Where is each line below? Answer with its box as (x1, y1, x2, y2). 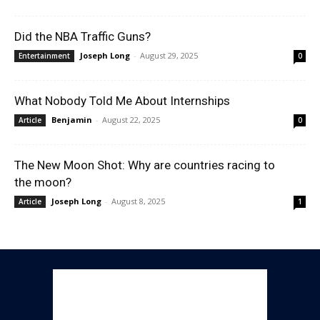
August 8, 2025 (111, 196, 165, 206)
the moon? (14, 175, 71, 189)
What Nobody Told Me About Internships (14, 94, 230, 108)
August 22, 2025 (102, 114, 160, 125)
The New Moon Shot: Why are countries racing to (14, 158, 275, 172)
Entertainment (19, 51, 70, 61)
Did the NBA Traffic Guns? (14, 29, 151, 44)
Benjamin (51, 114, 92, 125)
